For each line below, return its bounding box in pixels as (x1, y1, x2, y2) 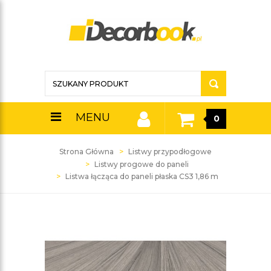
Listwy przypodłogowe (128, 147, 212, 156)
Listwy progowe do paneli (94, 160, 189, 169)
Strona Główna (59, 147, 114, 156)
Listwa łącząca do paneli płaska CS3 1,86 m (65, 172, 218, 181)
